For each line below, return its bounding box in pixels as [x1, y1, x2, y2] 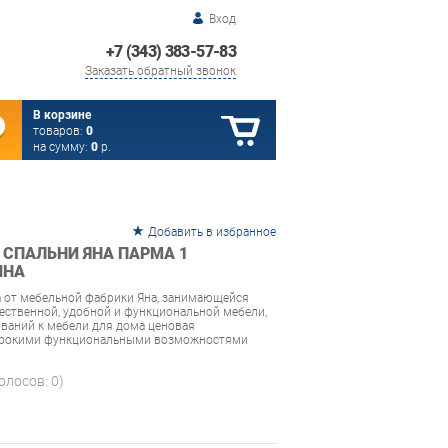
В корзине [33, 108, 91, 122]
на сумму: [33, 140, 91, 154]
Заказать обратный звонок [85, 64, 236, 78]
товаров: [33, 124, 86, 138]
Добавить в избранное [148, 225, 276, 239]
